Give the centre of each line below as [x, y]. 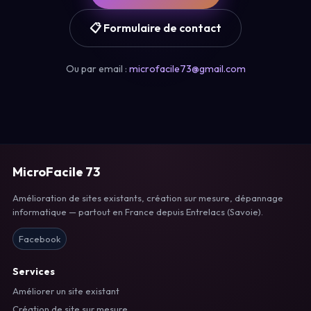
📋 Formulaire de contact [155, 27]
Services [34, 271]
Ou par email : [97, 68]
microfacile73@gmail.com [187, 68]
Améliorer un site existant [66, 291]
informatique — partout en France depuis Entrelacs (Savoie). [138, 211]
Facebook [40, 238]
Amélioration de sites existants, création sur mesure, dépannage [148, 197]
